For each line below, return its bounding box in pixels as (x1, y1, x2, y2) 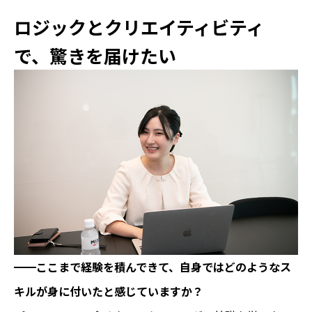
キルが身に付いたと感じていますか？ (14, 282, 203, 299)
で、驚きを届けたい (14, 42, 176, 68)
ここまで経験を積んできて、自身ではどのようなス (36, 258, 291, 275)
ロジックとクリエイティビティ (14, 13, 264, 40)
